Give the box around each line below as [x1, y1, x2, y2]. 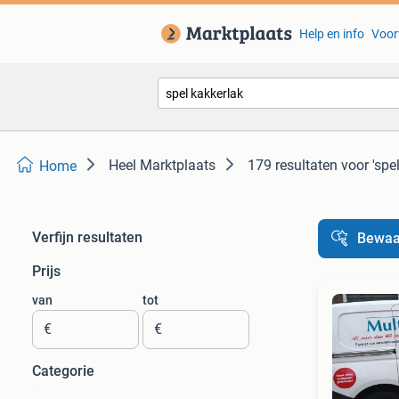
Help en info [298, 27, 364, 41]
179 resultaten [248, 157, 338, 174]
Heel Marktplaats [109, 157, 216, 174]
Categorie [32, 362, 94, 379]
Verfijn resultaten [32, 229, 142, 246]
